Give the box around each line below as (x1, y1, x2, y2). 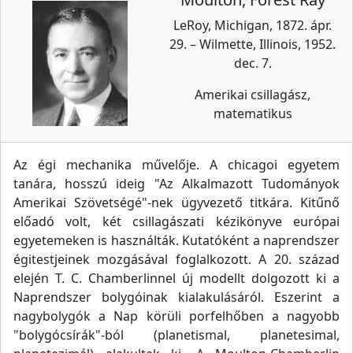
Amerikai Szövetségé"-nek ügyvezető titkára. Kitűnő (13, 194, 340, 211)
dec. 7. (233, 54, 272, 72)
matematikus (213, 105, 292, 122)
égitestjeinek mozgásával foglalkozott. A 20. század (13, 251, 340, 268)
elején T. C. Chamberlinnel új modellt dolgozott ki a (13, 269, 340, 287)
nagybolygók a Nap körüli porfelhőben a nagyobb (13, 307, 340, 325)
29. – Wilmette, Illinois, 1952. (169, 35, 336, 53)
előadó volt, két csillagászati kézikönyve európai (13, 213, 340, 230)
